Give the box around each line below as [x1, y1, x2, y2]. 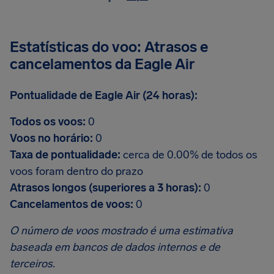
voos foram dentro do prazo [10, 165, 143, 178]
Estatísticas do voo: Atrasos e [10, 38, 208, 56]
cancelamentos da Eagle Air [10, 55, 195, 73]
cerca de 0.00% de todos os [120, 148, 257, 161]
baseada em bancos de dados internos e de [10, 240, 220, 254]
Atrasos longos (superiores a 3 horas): [10, 181, 201, 194]
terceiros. [10, 257, 55, 270]
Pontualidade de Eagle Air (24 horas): [10, 89, 198, 102]
